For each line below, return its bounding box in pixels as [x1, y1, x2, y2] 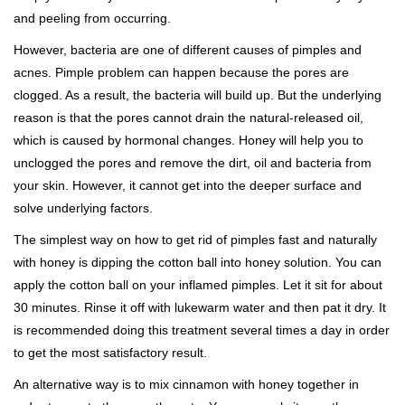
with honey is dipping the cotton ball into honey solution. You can [14, 255, 381, 270]
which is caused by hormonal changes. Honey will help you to [14, 133, 363, 148]
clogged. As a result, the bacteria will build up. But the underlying [14, 88, 381, 103]
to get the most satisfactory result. [14, 345, 207, 361]
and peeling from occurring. [14, 11, 171, 26]
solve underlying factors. [14, 201, 153, 216]
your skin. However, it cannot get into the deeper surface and [14, 178, 362, 193]
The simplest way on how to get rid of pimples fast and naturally [14, 232, 377, 248]
